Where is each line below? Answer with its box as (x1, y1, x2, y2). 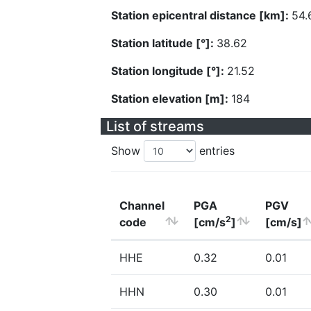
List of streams (106, 118, 204, 135)
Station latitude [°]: (111, 36, 217, 50)
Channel (119, 199, 165, 212)
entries (196, 144, 235, 158)
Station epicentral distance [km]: (111, 8, 292, 22)
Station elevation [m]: (111, 92, 231, 106)
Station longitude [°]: (111, 64, 227, 78)
